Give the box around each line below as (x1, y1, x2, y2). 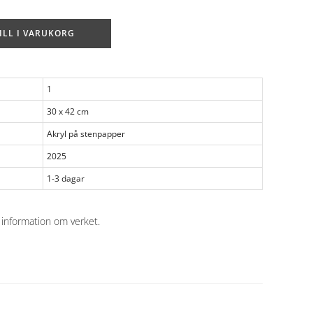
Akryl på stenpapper (47, 128, 125, 140)
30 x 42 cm (47, 105, 89, 118)
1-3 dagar (47, 173, 85, 185)
